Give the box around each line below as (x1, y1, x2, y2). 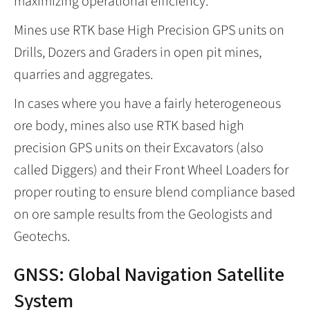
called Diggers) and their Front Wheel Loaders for (14, 160, 289, 180)
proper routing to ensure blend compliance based (14, 182, 295, 202)
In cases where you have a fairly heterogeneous (14, 93, 281, 113)
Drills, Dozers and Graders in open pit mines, (14, 42, 262, 62)
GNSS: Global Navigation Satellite (14, 260, 284, 289)
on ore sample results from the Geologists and (14, 204, 273, 224)
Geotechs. (14, 226, 70, 246)
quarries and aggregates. (14, 64, 153, 84)
